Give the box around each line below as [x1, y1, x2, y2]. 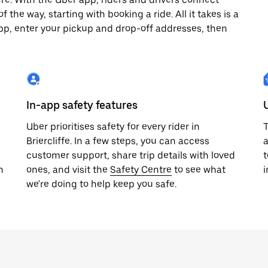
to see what [172, 164, 226, 175]
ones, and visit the [26, 164, 110, 175]
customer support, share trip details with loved [26, 150, 235, 161]
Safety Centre [110, 164, 172, 175]
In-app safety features [26, 99, 138, 111]
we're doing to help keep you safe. [26, 178, 176, 190]
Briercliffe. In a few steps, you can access [26, 135, 209, 147]
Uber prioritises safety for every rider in [26, 121, 200, 132]
